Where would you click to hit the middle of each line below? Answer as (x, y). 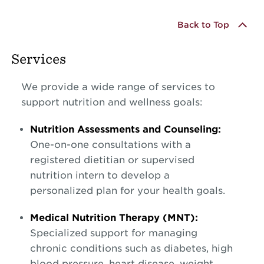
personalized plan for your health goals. (128, 190)
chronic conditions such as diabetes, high (132, 248)
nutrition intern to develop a (100, 175)
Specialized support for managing (114, 233)
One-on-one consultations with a (111, 144)
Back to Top (204, 25)
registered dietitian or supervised (113, 160)
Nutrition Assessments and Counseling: (126, 129)
